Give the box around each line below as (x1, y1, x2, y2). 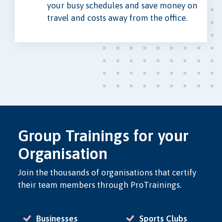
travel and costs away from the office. (47, 13, 187, 23)
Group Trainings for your (17, 126, 189, 145)
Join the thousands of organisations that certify (17, 167, 196, 178)
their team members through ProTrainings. (17, 180, 181, 190)
